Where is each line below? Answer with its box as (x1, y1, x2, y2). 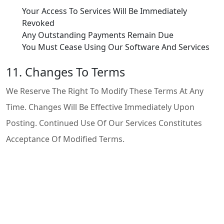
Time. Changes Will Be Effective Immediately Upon (6, 101, 194, 112)
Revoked (22, 17, 54, 28)
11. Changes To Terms (6, 64, 125, 80)
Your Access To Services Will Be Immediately (22, 5, 187, 16)
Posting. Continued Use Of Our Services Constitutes (6, 117, 202, 128)
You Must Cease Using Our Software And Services (22, 41, 209, 52)
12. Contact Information (6, 158, 136, 174)
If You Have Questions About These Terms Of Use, (6, 179, 194, 190)
